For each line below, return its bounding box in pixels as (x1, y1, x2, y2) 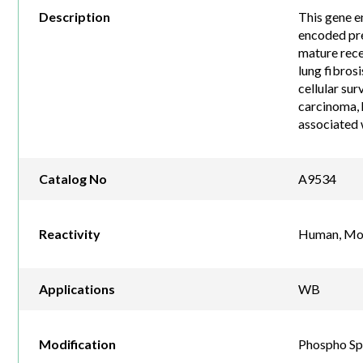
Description (39, 9, 110, 25)
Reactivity (39, 226, 100, 242)
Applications (39, 281, 115, 297)
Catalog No (39, 171, 107, 187)
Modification (39, 336, 116, 352)
